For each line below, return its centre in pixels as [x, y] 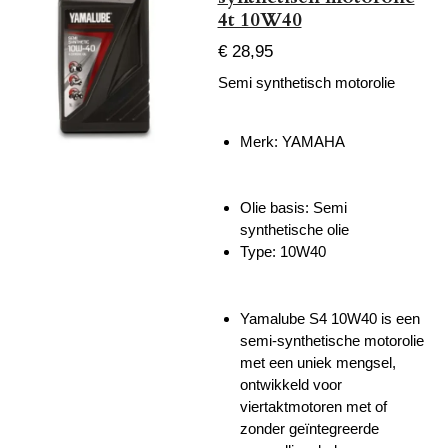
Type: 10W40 [285, 251]
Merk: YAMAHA [292, 141]
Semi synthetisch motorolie [308, 82]
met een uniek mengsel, [318, 362]
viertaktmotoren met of [313, 406]
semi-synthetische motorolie [332, 340]
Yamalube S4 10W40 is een [330, 318]
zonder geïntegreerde [309, 428]
